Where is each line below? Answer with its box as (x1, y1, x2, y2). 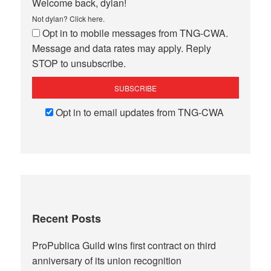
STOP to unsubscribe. (32, 56, 126, 71)
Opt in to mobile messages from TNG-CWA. (42, 26, 229, 41)
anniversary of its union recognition (32, 253, 182, 268)
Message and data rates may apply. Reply (32, 41, 212, 56)
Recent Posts (32, 211, 102, 227)
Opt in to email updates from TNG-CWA (55, 105, 224, 120)
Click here (70, 13, 103, 24)
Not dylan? (32, 13, 70, 24)
